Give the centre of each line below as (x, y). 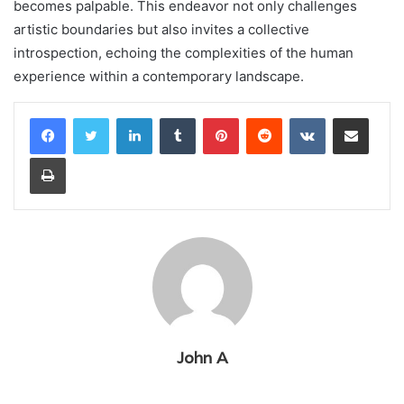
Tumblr (214, 117)
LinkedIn (175, 117)
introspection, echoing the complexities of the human (184, 52)
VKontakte (353, 117)
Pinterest (264, 117)
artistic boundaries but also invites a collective (161, 29)
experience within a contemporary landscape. (159, 76)
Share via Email (382, 117)
